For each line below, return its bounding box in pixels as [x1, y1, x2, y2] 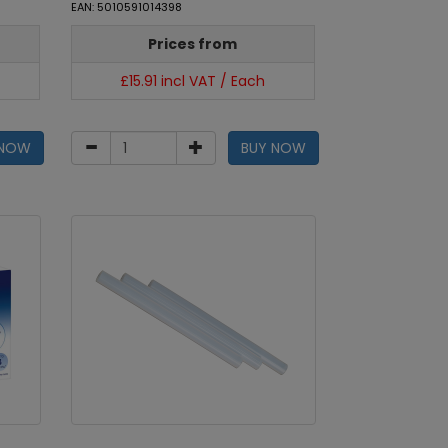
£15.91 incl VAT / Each [120, 71, 266, 91]
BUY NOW [241, 138, 307, 158]
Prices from [148, 34, 238, 54]
